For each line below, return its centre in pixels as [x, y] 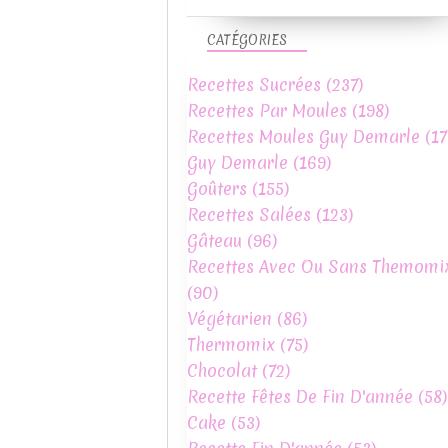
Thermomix [231, 344]
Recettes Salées [249, 214]
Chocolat [222, 370]
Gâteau [214, 240]
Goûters [217, 188]
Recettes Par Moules [267, 110]
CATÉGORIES [247, 40]
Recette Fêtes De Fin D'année [300, 396]
